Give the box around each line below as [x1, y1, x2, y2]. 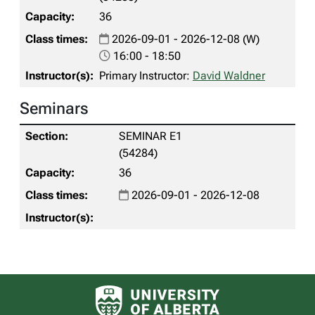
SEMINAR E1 [119, 129, 182, 143]
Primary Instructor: [99, 69, 193, 82]
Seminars [20, 98, 89, 118]
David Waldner [193, 69, 265, 82]
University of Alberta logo [157, 283, 281, 297]
